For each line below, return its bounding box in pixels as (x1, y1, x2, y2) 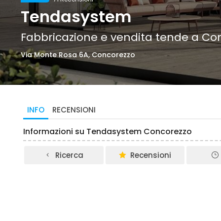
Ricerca (55, 150, 84, 160)
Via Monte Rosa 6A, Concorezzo (21, 50, 135, 60)
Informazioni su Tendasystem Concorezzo (23, 126, 192, 137)
